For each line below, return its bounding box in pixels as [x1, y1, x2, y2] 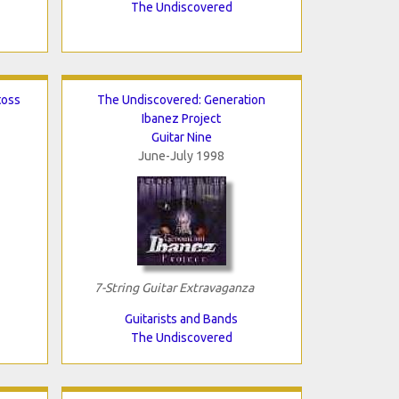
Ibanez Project [142, 110, 221, 126]
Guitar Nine [151, 129, 212, 144]
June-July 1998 [138, 148, 224, 163]
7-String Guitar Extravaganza [94, 280, 254, 295]
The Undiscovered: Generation [97, 92, 265, 107]
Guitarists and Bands [125, 311, 238, 326]
